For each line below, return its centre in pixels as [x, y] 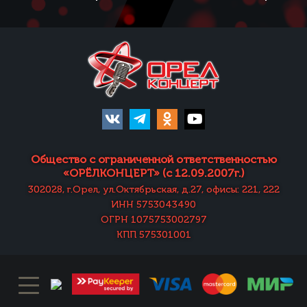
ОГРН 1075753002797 [153, 220]
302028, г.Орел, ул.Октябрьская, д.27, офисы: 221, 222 [153, 190]
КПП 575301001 [153, 235]
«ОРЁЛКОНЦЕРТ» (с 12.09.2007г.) [153, 173]
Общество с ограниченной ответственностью [153, 160]
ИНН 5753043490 [153, 205]
